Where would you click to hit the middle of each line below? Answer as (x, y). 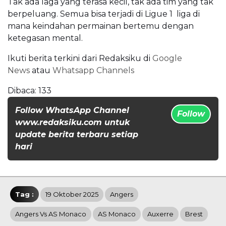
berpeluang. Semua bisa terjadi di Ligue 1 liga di (104, 14)
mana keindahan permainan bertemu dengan (101, 26)
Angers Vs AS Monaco (51, 214)
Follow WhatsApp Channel (72, 110)
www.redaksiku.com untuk (72, 122)
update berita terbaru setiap (77, 134)
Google (167, 58)
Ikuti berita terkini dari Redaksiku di (80, 58)
